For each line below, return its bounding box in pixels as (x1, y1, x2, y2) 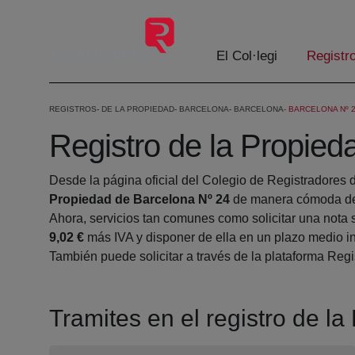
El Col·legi (216, 48, 277, 64)
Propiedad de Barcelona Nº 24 (49, 193, 230, 207)
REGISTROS (49, 105, 97, 114)
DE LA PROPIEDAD (101, 105, 174, 114)
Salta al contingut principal (6, 8, 155, 21)
